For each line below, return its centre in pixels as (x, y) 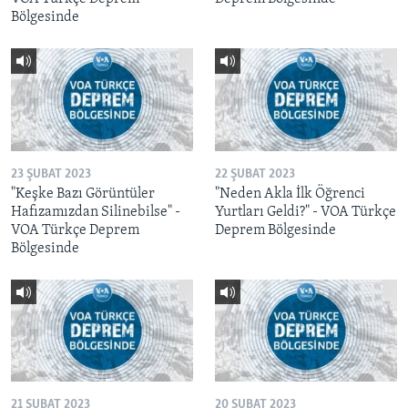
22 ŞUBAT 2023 (255, 174)
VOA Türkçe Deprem (75, 230)
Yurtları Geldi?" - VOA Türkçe (306, 212)
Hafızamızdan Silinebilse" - (96, 212)
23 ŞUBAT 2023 (51, 174)
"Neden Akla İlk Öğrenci (290, 194)
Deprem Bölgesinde (275, 230)
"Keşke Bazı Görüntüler (83, 194)
